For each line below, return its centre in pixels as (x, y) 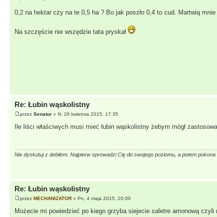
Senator (43, 114)
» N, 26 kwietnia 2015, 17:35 (85, 114)
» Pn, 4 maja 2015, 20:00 (101, 198)
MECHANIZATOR (53, 198)
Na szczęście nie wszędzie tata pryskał (71, 31)
